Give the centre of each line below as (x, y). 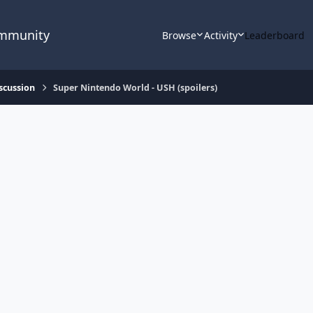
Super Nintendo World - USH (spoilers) (136, 87)
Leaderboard (275, 35)
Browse (180, 35)
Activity (220, 35)
